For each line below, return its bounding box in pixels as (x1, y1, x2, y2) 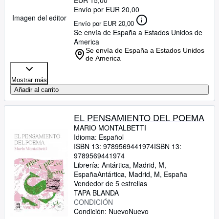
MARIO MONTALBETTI (74, 123, 146, 132)
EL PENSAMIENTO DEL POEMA (74, 111, 204, 124)
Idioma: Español (74, 132, 124, 142)
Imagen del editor (12, 13, 66, 22)
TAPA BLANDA (74, 188, 119, 197)
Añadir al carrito (14, 86, 59, 93)
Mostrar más (11, 76, 47, 84)
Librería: (74, 160, 102, 170)
